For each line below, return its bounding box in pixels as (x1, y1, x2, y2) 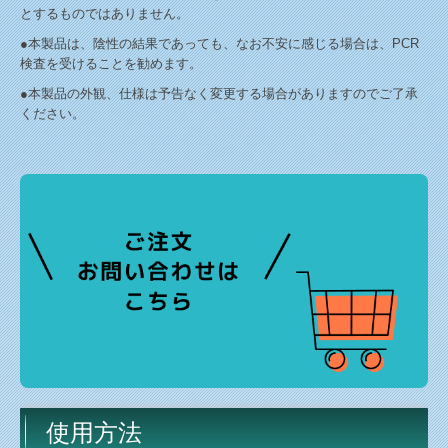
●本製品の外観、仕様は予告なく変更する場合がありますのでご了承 (20, 86, 418, 102)
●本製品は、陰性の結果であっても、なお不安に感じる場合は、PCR (20, 36, 419, 52)
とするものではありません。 (20, 6, 189, 22)
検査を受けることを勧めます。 (20, 56, 202, 72)
